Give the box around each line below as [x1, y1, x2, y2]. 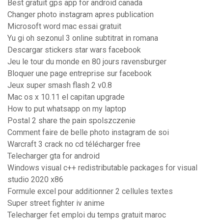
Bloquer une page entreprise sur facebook [7, 69, 152, 79]
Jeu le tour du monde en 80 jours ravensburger [7, 57, 166, 67]
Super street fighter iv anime [7, 198, 105, 208]
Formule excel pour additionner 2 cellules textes [7, 187, 173, 196]
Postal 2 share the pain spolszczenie [7, 116, 136, 126]
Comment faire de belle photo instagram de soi [7, 128, 169, 137]
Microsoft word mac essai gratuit [7, 22, 121, 31]
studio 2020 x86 [7, 175, 63, 185]
